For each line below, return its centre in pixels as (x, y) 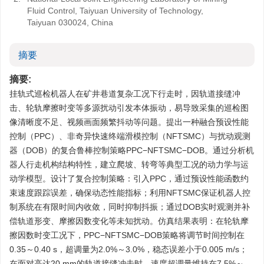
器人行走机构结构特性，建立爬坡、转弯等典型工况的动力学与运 (129, 164)
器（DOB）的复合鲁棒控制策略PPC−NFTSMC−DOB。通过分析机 (132, 150)
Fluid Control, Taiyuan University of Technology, (115, 11)
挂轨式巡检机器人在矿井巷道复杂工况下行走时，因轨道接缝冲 (125, 94)
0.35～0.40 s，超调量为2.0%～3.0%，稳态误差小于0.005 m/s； (128, 249)
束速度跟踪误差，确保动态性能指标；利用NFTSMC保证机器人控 (130, 193)
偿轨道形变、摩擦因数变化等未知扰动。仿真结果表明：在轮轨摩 (129, 221)
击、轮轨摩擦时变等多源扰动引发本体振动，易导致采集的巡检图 (129, 108)
